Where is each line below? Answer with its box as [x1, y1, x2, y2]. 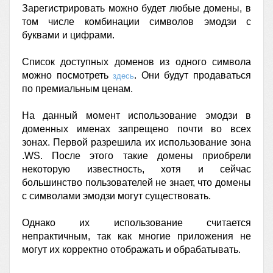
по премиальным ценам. [22, 83, 133, 94]
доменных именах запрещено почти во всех [22, 124, 251, 134]
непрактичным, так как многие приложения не [22, 231, 251, 241]
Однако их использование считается [22, 218, 251, 228]
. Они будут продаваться [134, 70, 252, 80]
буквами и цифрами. [22, 30, 115, 40]
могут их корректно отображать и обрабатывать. [22, 244, 241, 255]
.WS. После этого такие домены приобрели [22, 151, 251, 161]
